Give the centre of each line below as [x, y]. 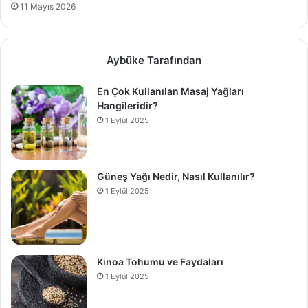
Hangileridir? [128, 105]
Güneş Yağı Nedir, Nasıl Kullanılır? [176, 176]
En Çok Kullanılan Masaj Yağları [170, 91]
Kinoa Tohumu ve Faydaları [160, 261]
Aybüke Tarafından [154, 60]
